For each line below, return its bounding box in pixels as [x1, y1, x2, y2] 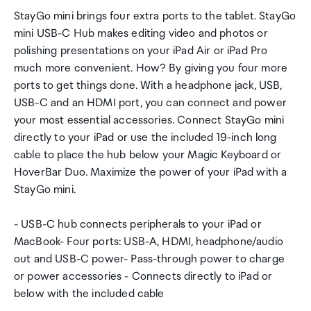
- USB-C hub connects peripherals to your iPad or [14, 218, 262, 231]
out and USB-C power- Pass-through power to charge [14, 253, 285, 266]
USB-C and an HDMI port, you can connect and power [14, 96, 287, 110]
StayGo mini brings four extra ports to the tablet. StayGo [14, 10, 296, 23]
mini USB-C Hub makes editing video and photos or [14, 27, 268, 40]
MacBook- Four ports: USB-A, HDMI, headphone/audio [14, 235, 283, 249]
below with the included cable [14, 287, 165, 301]
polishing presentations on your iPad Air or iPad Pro [14, 44, 268, 58]
